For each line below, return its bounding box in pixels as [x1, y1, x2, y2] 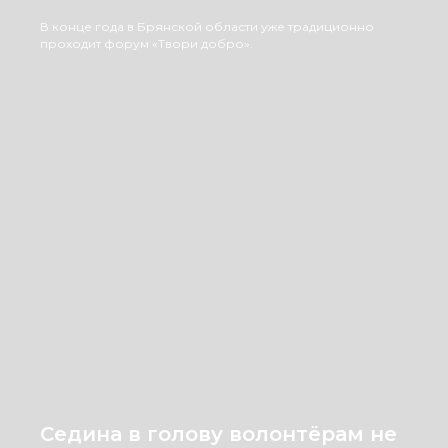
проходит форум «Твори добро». [40, 36, 253, 51]
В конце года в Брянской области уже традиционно [40, 19, 374, 34]
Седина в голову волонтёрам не [40, 422, 397, 446]
